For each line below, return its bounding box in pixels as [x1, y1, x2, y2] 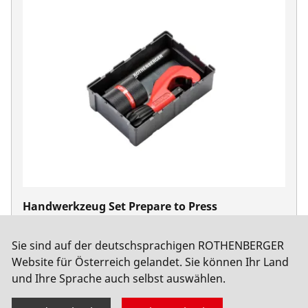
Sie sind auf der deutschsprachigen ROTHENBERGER [12, 237, 284, 253]
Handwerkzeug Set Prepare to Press [23, 198, 217, 214]
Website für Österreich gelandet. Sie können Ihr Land [12, 254, 289, 269]
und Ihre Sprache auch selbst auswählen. [12, 270, 225, 286]
